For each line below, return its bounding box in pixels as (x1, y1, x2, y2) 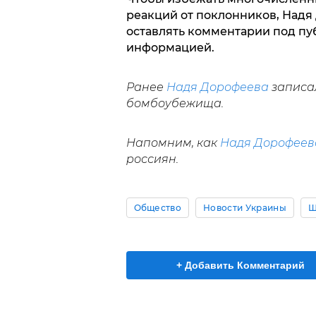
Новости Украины (203, 202, 286, 214)
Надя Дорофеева (166, 80, 269, 95)
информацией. (126, 41, 217, 55)
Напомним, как (126, 136, 220, 150)
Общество (133, 202, 182, 214)
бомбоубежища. (126, 97, 224, 111)
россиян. (126, 152, 178, 166)
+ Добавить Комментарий (176, 260, 305, 272)
